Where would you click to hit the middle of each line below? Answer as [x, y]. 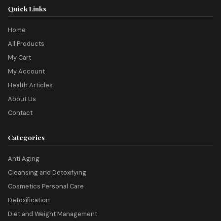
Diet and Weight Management [53, 214]
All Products [26, 44]
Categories [26, 137]
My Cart [19, 58]
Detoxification [29, 200]
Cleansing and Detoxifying [47, 173]
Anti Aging [24, 159]
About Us [22, 99]
